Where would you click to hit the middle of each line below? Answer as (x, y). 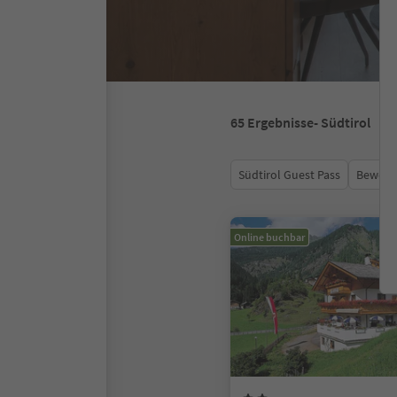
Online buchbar (269, 237)
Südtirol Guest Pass (289, 175)
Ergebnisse (280, 122)
